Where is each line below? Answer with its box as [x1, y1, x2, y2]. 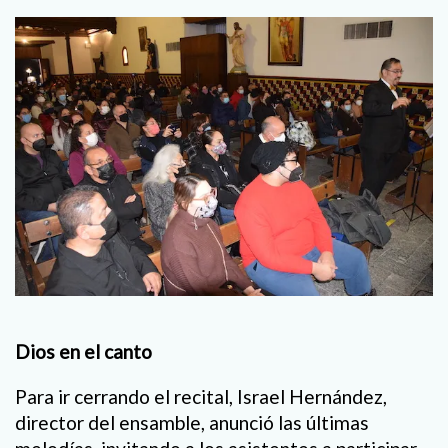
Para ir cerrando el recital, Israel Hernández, [15, 384, 387, 408]
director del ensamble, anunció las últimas [15, 410, 369, 434]
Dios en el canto [15, 339, 152, 363]
